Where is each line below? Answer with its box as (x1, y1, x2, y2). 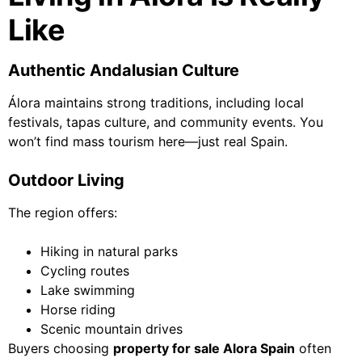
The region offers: (8, 204, 117, 221)
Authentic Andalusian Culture (8, 61, 239, 81)
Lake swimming (40, 282, 135, 299)
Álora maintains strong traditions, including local (8, 95, 304, 112)
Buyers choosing (8, 340, 113, 357)
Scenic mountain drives (40, 321, 183, 338)
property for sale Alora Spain (113, 340, 295, 357)
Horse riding (40, 301, 116, 318)
